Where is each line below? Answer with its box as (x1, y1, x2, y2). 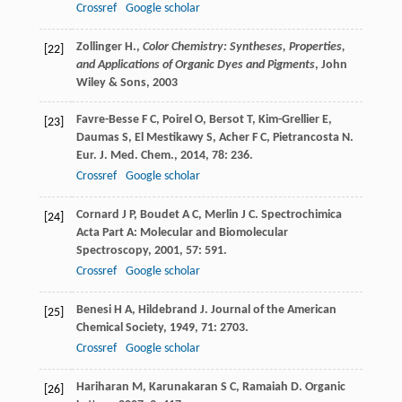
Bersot (208, 113, 244, 127)
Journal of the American (210, 303, 336, 318)
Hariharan (75, 380, 129, 395)
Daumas (75, 131, 119, 145)
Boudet (139, 208, 179, 223)
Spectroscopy (75, 244, 148, 258)
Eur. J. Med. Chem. (75, 149, 174, 163)
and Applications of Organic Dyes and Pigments (75, 58, 315, 73)
